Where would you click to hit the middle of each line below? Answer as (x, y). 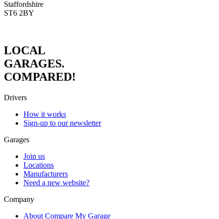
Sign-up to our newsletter (62, 123)
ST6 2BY (19, 13)
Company (19, 199)
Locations (39, 165)
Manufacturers (46, 174)
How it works (45, 114)
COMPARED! (40, 77)
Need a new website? (56, 182)
